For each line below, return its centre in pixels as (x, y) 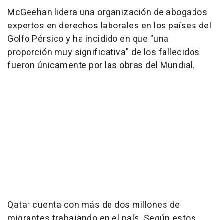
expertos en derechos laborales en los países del (109, 26)
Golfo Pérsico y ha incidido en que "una (88, 39)
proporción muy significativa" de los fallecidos (104, 53)
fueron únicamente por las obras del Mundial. (101, 66)
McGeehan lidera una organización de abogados (107, 13)
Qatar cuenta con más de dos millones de (94, 205)
